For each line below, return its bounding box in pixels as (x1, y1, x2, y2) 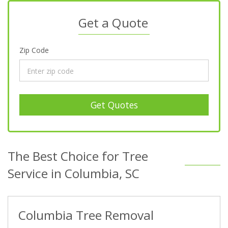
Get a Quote (78, 14, 148, 31)
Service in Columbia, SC (8, 164, 139, 182)
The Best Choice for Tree (8, 147, 148, 164)
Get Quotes (90, 98, 138, 111)
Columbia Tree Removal (18, 206, 154, 223)
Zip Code (19, 45, 49, 55)
